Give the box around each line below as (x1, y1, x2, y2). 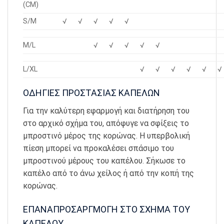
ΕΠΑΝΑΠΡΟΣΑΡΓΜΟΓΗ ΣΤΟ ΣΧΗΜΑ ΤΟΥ (23, 204, 190, 215)
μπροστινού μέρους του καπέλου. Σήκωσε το (23, 156, 185, 166)
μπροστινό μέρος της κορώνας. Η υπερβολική (23, 131, 190, 141)
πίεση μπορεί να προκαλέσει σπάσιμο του (23, 143, 174, 153)
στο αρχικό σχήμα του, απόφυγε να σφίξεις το (23, 118, 189, 128)
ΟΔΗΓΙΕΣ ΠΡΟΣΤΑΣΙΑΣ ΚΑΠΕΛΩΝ (23, 87, 160, 98)
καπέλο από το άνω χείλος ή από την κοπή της (23, 168, 194, 178)
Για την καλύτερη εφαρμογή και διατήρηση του (23, 106, 189, 116)
